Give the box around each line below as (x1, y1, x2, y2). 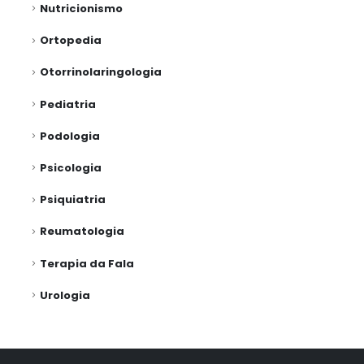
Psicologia (39, 160, 102, 175)
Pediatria (39, 96, 96, 112)
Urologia (39, 287, 90, 303)
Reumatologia (39, 223, 124, 240)
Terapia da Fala (39, 255, 134, 271)
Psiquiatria (39, 192, 106, 208)
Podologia (39, 128, 100, 144)
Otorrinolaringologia (39, 64, 162, 80)
